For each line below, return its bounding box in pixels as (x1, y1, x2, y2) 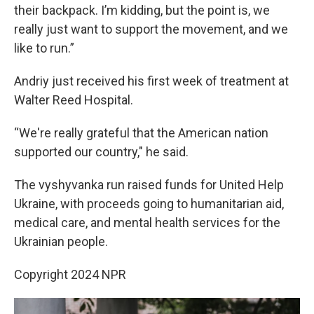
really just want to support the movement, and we (14, 22, 288, 36)
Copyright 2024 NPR (14, 267, 126, 282)
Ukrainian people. (14, 234, 108, 249)
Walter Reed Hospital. (14, 93, 133, 107)
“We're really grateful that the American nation (14, 125, 268, 140)
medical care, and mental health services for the (14, 215, 280, 230)
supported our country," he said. (14, 144, 189, 159)
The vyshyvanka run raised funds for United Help (14, 177, 284, 192)
